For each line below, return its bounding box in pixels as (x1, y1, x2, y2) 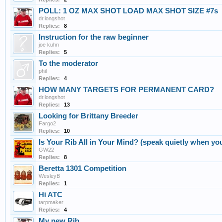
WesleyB (39, 173, 60, 179)
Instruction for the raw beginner (39, 33, 149, 42)
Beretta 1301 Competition (39, 165, 126, 173)
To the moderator (39, 59, 98, 68)
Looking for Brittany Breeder (39, 112, 138, 120)
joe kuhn (39, 42, 59, 48)
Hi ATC (39, 191, 62, 199)
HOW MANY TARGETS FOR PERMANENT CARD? (39, 86, 214, 94)
